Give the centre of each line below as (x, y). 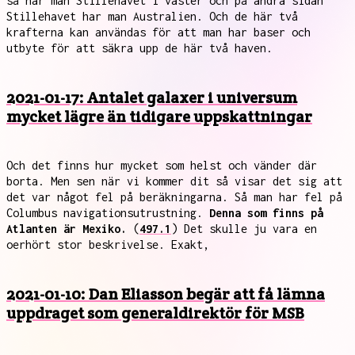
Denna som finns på (266, 213)
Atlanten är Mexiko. (67, 229)
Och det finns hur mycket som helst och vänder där (162, 165)
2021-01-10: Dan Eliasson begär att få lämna (166, 294)
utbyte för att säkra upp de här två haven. (139, 48)
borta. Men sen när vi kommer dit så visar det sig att (174, 181)
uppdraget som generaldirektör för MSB (155, 313)
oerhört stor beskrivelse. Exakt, (108, 244)
